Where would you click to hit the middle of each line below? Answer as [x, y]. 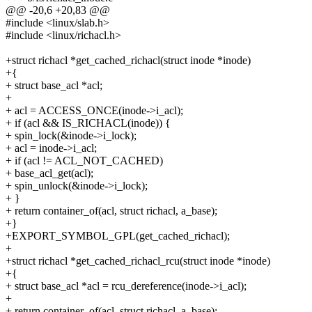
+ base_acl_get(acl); [49, 173]
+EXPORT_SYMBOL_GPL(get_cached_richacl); [118, 236]
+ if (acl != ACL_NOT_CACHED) [84, 161]
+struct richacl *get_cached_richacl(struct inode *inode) [128, 61]
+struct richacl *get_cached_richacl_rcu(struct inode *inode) [138, 261]
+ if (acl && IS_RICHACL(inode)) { [88, 123]
